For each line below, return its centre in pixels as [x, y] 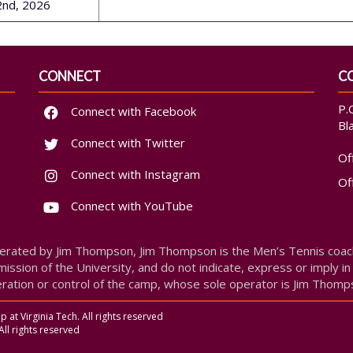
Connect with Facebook [132, 111]
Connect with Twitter [126, 143]
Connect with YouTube [130, 206]
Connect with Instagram [134, 175]
